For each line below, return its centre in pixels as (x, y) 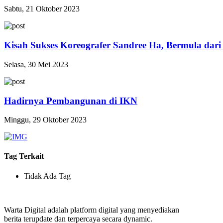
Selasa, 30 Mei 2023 (36, 64)
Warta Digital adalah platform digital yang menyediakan (92, 210)
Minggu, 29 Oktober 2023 (45, 120)
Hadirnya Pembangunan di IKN (71, 101)
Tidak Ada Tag (47, 176)
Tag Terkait (24, 156)
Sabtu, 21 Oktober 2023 (42, 9)
